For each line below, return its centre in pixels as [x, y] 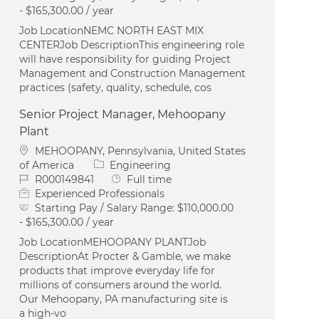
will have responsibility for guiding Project [125, 59]
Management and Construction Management [133, 73]
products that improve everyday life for [117, 270]
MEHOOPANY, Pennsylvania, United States [141, 151]
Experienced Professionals [100, 193]
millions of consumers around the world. [121, 284]
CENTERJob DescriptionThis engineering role [132, 45]
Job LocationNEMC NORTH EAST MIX [112, 30]
